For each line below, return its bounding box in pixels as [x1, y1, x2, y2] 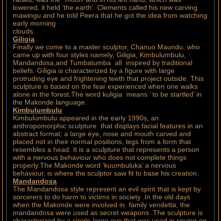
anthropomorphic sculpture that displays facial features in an [13, 122, 203, 130]
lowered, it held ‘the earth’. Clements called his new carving [13, 3, 198, 12]
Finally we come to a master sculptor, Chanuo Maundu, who [13, 43, 200, 51]
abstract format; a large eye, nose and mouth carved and [13, 130, 191, 138]
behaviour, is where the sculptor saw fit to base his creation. [13, 169, 199, 178]
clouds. [13, 27, 36, 36]
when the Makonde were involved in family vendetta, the [13, 201, 190, 209]
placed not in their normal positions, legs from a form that [13, 138, 191, 146]
